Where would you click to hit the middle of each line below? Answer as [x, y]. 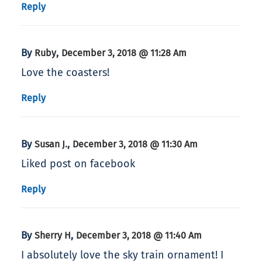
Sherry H [53, 236]
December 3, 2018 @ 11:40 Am [139, 236]
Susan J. [51, 144]
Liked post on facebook [78, 164]
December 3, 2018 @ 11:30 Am [135, 144]
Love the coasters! [65, 73]
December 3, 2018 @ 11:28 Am [124, 53]
